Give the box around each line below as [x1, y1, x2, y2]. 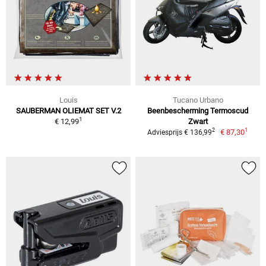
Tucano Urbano [172, 95, 223, 104]
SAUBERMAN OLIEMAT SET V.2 [15, 106, 121, 115]
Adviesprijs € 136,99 [147, 128, 212, 137]
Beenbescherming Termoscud [147, 106, 248, 115]
